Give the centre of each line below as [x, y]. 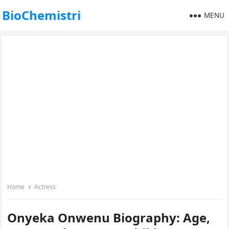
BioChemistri [42, 15]
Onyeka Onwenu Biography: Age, [109, 217]
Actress [45, 187]
